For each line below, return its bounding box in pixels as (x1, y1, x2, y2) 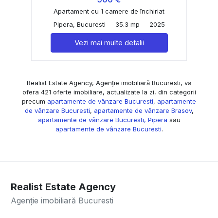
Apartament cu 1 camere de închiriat (54, 7, 164, 15)
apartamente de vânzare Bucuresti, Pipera (37, 115, 167, 124)
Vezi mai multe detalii (74, 37, 144, 47)
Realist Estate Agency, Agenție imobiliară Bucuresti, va (26, 78, 192, 87)
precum (22, 97, 47, 105)
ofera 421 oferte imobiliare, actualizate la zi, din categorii (22, 88, 196, 96)
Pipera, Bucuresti (53, 20, 106, 28)
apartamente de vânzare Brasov (93, 106, 192, 114)
